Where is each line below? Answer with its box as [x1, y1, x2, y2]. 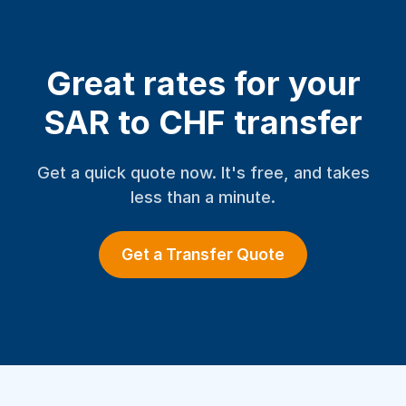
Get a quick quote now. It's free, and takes [36, 162, 370, 182]
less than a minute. [130, 187, 275, 207]
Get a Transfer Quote [121, 245, 285, 264]
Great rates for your [45, 63, 361, 103]
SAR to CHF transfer [43, 102, 362, 142]
